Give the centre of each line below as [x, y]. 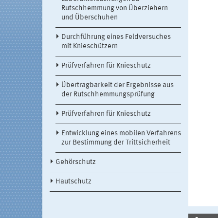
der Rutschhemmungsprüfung [108, 95]
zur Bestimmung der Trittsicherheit [116, 143]
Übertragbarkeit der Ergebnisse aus [118, 85]
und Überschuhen [90, 18]
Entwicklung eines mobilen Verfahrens [121, 134]
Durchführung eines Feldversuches [116, 37]
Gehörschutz [76, 162]
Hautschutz [73, 182]
